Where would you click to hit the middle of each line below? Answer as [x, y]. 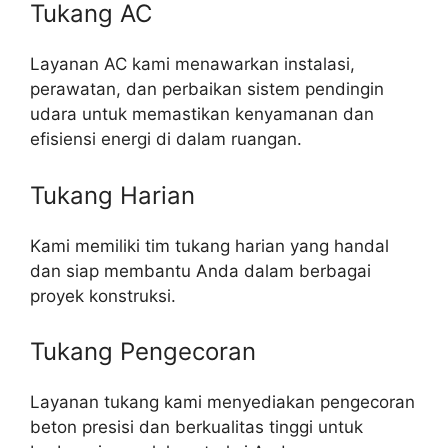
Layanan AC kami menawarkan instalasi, [192, 64]
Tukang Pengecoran [143, 352]
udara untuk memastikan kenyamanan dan [202, 114]
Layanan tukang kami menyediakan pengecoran [222, 402]
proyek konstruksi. [103, 295]
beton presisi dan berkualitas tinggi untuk [196, 427]
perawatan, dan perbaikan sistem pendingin [207, 89]
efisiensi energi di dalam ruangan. [166, 139]
